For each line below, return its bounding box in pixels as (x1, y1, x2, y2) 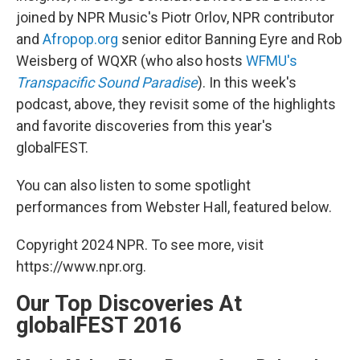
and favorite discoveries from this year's (16, 117, 272, 135)
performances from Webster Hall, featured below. (16, 198, 332, 216)
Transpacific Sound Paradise (16, 74, 198, 92)
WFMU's (246, 52, 297, 70)
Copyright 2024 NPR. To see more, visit (16, 236, 264, 254)
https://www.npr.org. (16, 258, 146, 276)
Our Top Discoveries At (16, 291, 242, 317)
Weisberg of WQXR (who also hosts (16, 52, 246, 70)
